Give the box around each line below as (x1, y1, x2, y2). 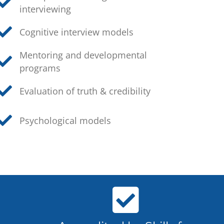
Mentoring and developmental (19, 49, 147, 61)
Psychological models (19, 114, 111, 126)
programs (19, 62, 61, 74)
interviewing (19, 3, 71, 15)
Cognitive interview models (19, 26, 134, 38)
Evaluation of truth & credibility (19, 85, 151, 97)
